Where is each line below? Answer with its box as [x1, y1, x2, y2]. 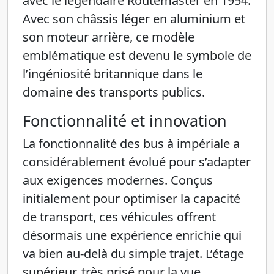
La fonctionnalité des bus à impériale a [23, 135, 240, 152]
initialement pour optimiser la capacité [23, 190, 240, 207]
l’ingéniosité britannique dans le [23, 65, 202, 82]
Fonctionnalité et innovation [23, 110, 227, 131]
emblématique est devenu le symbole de [23, 47, 251, 64]
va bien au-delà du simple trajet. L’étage [23, 245, 244, 262]
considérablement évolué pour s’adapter [23, 154, 251, 170]
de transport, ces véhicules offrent [23, 209, 216, 225]
